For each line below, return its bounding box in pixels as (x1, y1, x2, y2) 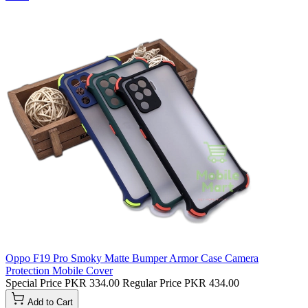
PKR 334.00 (65, 277, 120, 289)
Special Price (5, 277, 62, 289)
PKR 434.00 (184, 277, 239, 289)
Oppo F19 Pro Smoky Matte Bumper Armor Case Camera (5, 252, 258, 265)
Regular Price (122, 277, 181, 289)
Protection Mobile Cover (5, 265, 113, 277)
